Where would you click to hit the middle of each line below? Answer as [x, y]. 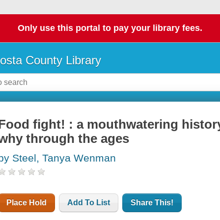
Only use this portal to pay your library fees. [110, 28]
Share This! [152, 203]
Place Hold [27, 203]
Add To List [89, 203]
